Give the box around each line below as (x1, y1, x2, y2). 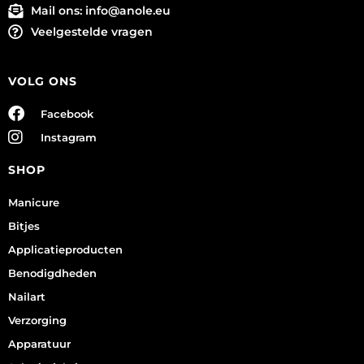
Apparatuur (8, 337, 71, 351)
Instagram (41, 131, 97, 145)
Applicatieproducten (8, 243, 123, 257)
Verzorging (8, 314, 67, 327)
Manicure (8, 196, 59, 210)
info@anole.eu (84, 3, 171, 19)
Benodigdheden (8, 266, 97, 280)
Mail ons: (30, 3, 85, 19)
